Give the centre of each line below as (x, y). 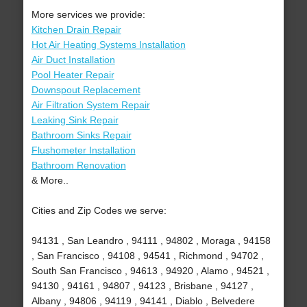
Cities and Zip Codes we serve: (99, 211)
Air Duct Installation (73, 60)
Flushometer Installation (83, 150)
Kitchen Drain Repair (76, 30)
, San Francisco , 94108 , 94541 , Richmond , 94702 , (147, 256)
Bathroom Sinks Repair (81, 135)
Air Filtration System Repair (90, 105)
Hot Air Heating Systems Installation (108, 45)
